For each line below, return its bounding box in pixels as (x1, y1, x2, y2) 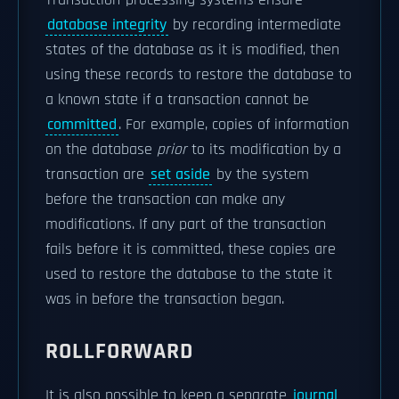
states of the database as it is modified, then (45, 40, 339, 60)
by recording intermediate (168, 15, 341, 35)
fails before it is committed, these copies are (45, 240, 336, 259)
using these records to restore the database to (45, 65, 352, 85)
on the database (45, 140, 157, 159)
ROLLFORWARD (45, 337, 193, 366)
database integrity (47, 15, 167, 35)
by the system (212, 165, 309, 184)
